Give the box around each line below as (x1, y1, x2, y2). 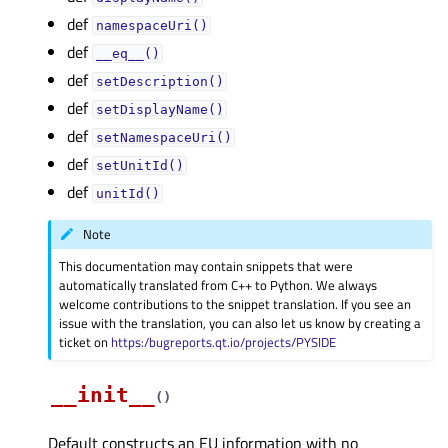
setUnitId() (95, 158, 184, 173)
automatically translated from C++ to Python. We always (59, 274, 378, 295)
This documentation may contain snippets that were (59, 255, 354, 276)
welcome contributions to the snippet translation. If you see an (59, 293, 412, 314)
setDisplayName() (95, 102, 224, 117)
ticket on (59, 331, 112, 352)
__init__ (51, 382, 155, 407)
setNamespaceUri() (95, 130, 232, 145)
